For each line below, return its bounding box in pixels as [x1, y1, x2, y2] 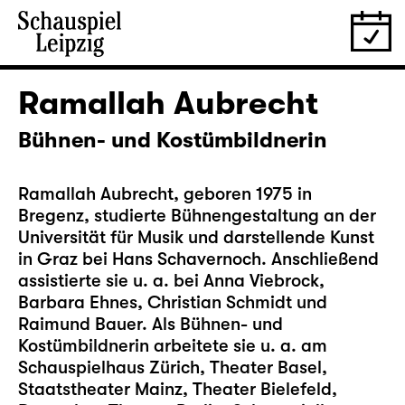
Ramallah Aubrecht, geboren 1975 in [18, 184, 312, 204]
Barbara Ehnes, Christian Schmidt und [18, 292, 327, 313]
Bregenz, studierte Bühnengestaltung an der [18, 205, 376, 226]
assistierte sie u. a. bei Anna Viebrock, [18, 270, 325, 291]
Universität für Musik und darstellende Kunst [18, 227, 374, 248]
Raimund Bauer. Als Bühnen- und [18, 314, 283, 334]
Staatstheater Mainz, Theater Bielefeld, [18, 379, 337, 400]
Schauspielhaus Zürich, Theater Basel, [18, 357, 327, 378]
